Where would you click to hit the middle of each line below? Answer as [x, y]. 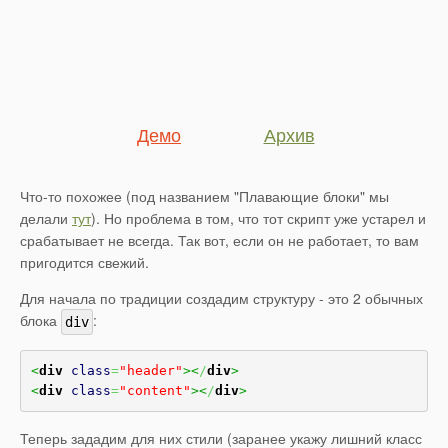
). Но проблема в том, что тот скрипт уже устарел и [258, 218]
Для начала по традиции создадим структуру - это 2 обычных [221, 298]
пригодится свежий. [84, 262]
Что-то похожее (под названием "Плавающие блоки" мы [204, 196]
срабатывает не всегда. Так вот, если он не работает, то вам [219, 240]
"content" [155, 391]
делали [46, 218]
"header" [151, 371]
